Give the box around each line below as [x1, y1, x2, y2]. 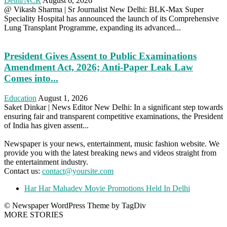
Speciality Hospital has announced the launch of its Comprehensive [4, 14, 219, 23]
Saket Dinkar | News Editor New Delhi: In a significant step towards [4, 102, 223, 111]
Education [4, 93, 36, 102]
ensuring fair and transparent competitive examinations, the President [4, 111, 223, 121]
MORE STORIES [4, 210, 63, 219]
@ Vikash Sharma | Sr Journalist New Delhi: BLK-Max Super [4, 5, 204, 14]
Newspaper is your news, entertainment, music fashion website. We [4, 139, 219, 148]
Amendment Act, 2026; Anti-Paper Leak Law [4, 62, 193, 73]
